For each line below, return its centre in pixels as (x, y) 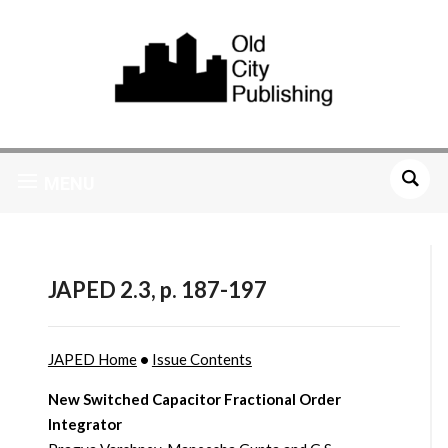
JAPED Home (92, 359)
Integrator (84, 424)
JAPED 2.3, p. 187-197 (157, 290)
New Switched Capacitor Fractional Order (194, 399)
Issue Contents (201, 359)
